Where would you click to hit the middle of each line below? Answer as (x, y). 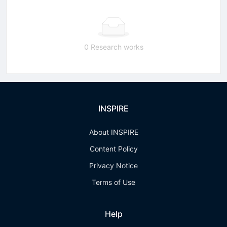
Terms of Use (113, 182)
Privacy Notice (113, 165)
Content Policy (113, 149)
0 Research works (113, 47)
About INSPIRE (113, 132)
